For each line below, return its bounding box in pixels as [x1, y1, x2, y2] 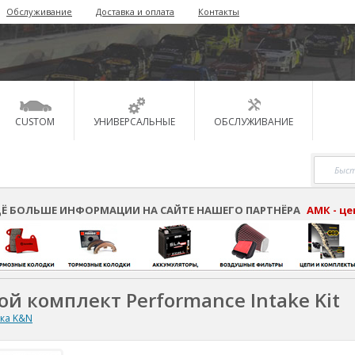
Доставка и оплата [96, 6, 174, 17]
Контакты [198, 6, 239, 17]
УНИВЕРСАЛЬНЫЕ [94, 115, 175, 128]
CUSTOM [15, 115, 55, 128]
